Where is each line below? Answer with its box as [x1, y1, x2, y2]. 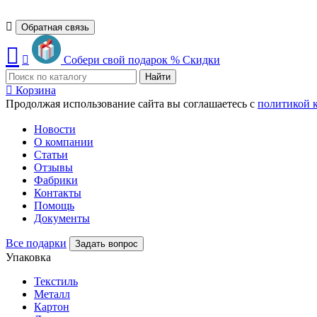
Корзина [16, 83, 56, 96]
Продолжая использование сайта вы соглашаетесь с [6, 97, 258, 110]
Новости [34, 122, 76, 135]
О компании [34, 135, 93, 148]
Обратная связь [21, 21, 89, 33]
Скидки [180, 53, 220, 66]
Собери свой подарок [61, 53, 171, 66]
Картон [34, 300, 69, 313]
